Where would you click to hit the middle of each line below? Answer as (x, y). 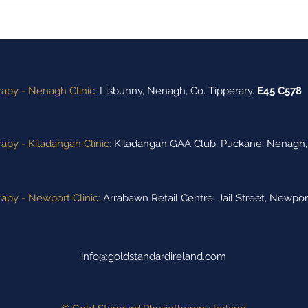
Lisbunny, (123, 90)
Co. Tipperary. (224, 90)
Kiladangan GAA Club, (166, 143)
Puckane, (244, 143)
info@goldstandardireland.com (154, 256)
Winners (82, 26)
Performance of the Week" (135, 12)
